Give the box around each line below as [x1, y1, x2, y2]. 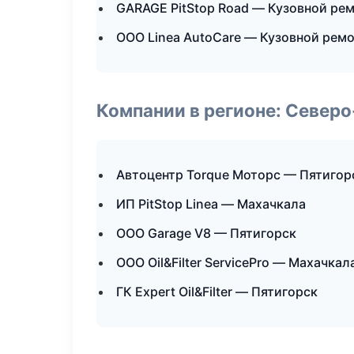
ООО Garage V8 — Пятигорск [116, 225, 296, 241]
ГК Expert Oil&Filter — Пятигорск [116, 284, 318, 299]
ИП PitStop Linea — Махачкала [116, 196, 306, 212]
